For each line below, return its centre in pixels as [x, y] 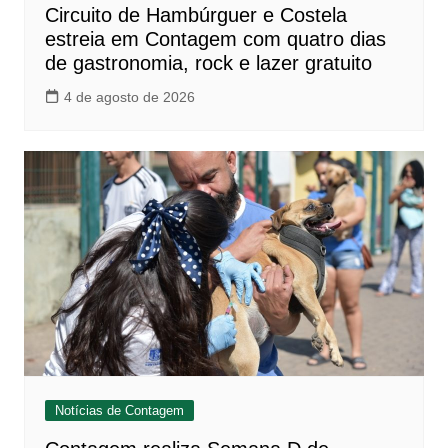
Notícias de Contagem [119, 411]
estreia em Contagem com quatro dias [215, 39]
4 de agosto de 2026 [129, 97]
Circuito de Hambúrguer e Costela [195, 15]
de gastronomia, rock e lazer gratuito [208, 63]
